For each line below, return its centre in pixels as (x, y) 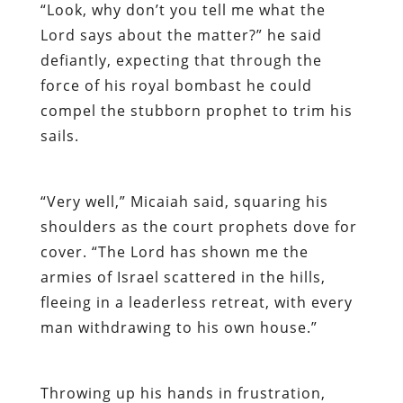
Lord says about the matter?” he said (181, 35)
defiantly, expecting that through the (181, 60)
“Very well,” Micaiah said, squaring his (184, 201)
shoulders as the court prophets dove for (198, 226)
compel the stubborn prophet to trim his (196, 110)
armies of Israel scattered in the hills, (183, 277)
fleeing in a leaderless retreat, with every (196, 302)
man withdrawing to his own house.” (179, 327)
